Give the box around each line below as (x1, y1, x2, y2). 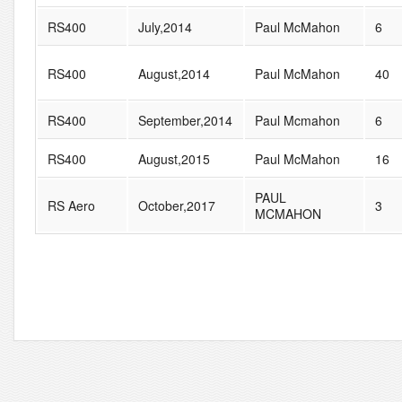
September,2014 (137, 110, 232, 129)
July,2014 (137, 17, 192, 36)
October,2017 (137, 196, 215, 214)
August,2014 (137, 64, 210, 83)
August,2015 (137, 149, 210, 168)
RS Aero (47, 196, 95, 214)
